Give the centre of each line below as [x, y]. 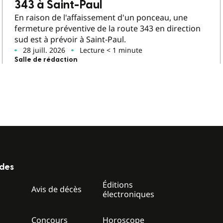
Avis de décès [57, 189]
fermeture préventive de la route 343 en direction [108, 28]
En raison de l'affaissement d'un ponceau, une [101, 17]
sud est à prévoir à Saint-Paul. [70, 39]
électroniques [129, 194]
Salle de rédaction [46, 59]
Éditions [118, 184]
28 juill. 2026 [44, 50]
